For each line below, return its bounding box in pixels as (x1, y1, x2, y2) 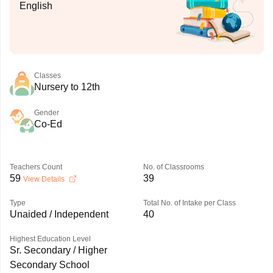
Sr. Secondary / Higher (9, 245, 107, 255)
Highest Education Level (9, 235, 91, 243)
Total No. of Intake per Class (143, 199, 236, 207)
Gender (34, 108, 59, 117)
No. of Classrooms (143, 163, 204, 171)
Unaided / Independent (9, 209, 108, 219)
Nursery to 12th (34, 82, 100, 92)
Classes (34, 71, 61, 80)
